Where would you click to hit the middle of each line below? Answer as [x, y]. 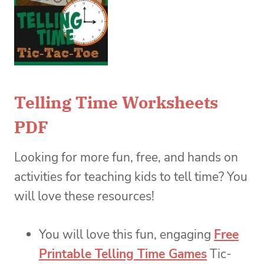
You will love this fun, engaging [126, 234]
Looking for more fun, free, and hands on [126, 157]
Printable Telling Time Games [123, 254]
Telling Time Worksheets [116, 102]
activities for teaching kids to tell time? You [131, 176]
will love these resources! [84, 196]
